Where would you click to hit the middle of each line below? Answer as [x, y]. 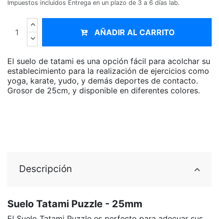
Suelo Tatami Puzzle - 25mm [75, 204]
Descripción [45, 168]
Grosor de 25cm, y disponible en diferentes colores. [104, 90]
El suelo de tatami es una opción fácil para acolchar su [109, 61]
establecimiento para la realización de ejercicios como [108, 71]
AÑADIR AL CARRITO [135, 32]
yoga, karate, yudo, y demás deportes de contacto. [103, 80]
